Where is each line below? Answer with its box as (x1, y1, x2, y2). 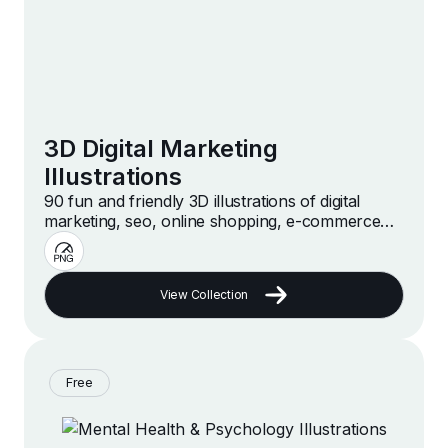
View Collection (159, 287, 249, 303)
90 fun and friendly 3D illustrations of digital (44, 191, 360, 212)
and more (44, 231, 115, 252)
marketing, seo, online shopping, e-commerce (44, 211, 381, 232)
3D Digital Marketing (44, 134, 278, 164)
